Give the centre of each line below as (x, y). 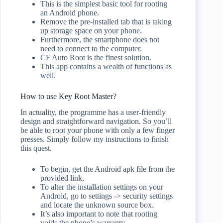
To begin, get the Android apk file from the (108, 169)
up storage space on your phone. (91, 30)
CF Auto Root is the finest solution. (96, 57)
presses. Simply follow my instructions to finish (95, 139)
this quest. (36, 148)
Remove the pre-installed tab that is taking (106, 21)
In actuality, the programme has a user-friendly (93, 112)
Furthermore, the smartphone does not (100, 39)
